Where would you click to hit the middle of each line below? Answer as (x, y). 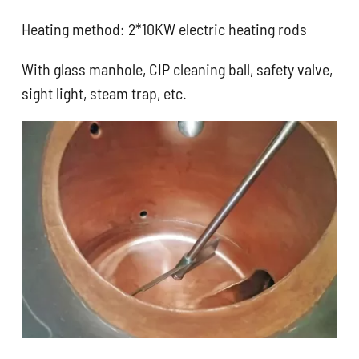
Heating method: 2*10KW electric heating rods (165, 29)
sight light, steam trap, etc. (105, 93)
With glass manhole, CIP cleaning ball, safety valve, (177, 69)
